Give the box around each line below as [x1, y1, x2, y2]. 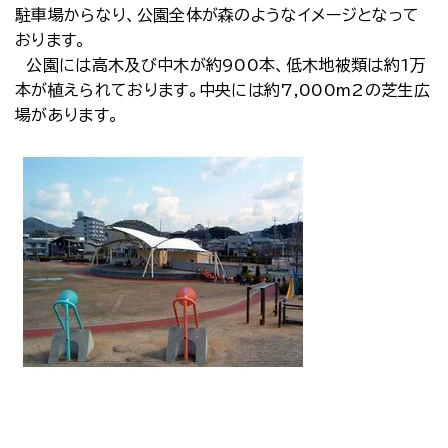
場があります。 [15, 107, 120, 123]
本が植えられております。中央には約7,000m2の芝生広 [15, 82, 430, 98]
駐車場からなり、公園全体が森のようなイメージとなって [15, 7, 420, 23]
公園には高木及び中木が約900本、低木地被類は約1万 [15, 57, 427, 73]
